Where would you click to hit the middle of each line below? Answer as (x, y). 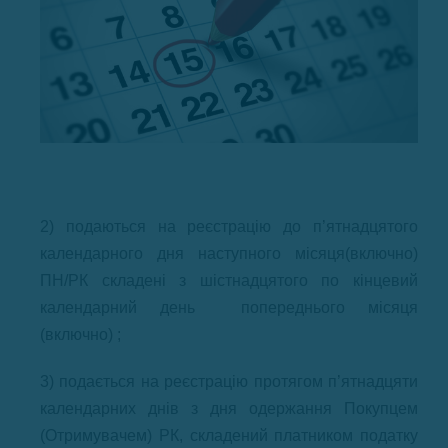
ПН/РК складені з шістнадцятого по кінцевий (229, 280)
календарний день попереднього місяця (229, 307)
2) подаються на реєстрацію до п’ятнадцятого (229, 226)
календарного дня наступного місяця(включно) (229, 253)
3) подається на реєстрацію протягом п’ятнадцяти (229, 381)
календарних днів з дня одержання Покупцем (229, 408)
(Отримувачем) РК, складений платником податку (229, 435)
